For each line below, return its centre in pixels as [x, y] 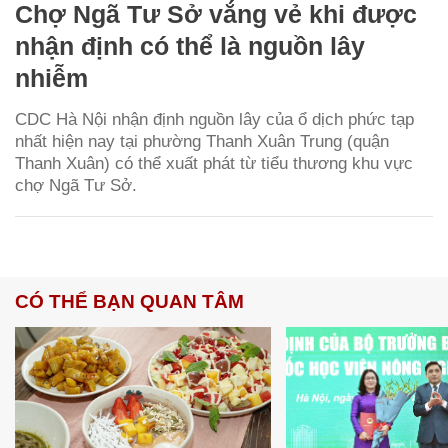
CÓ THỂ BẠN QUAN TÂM [129, 301]
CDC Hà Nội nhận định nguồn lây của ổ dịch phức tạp [214, 119]
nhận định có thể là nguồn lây [190, 45]
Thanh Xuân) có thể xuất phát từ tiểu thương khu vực [214, 163]
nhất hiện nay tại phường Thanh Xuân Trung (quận [202, 141]
